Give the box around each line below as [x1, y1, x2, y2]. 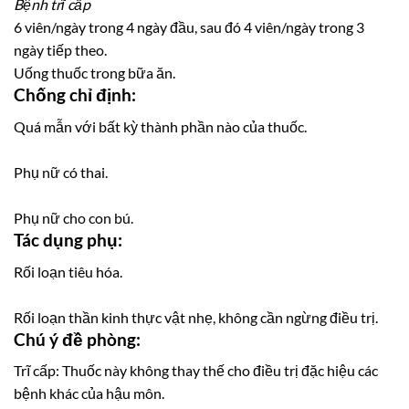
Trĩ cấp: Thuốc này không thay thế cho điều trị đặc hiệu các [14, 362, 378, 380]
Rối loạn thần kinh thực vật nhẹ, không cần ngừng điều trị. [14, 308, 378, 326]
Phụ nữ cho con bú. [14, 209, 133, 226]
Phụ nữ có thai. [14, 163, 108, 181]
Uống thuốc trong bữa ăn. [14, 64, 175, 82]
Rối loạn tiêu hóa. [14, 262, 122, 280]
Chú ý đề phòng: [14, 328, 141, 350]
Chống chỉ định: [14, 84, 136, 106]
